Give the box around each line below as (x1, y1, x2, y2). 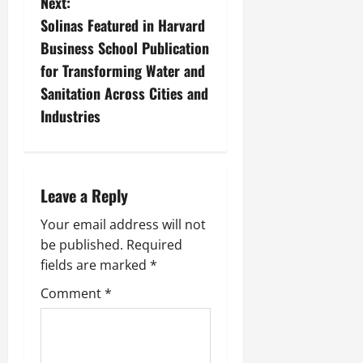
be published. (41, 235, 123, 254)
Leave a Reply (41, 182, 128, 207)
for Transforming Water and (41, 59, 205, 81)
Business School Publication (41, 36, 209, 58)
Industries (41, 105, 100, 126)
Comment (41, 284, 105, 302)
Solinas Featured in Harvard (41, 14, 205, 36)
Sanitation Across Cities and (41, 82, 208, 104)
